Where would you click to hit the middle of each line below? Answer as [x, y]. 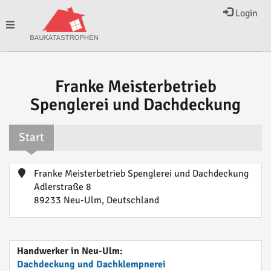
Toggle [19, 25]
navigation [27, 76]
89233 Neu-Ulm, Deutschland [96, 200]
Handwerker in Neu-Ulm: [70, 251]
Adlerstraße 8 [63, 187]
